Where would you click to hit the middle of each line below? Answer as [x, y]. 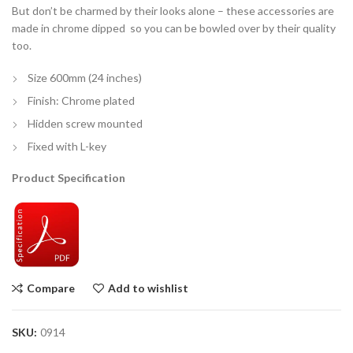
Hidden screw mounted [85, 124]
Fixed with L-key [67, 147]
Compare [51, 288]
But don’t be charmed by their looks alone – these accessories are [173, 11]
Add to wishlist [148, 288]
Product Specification [69, 178]
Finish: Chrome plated [81, 101]
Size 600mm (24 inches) [85, 78]
